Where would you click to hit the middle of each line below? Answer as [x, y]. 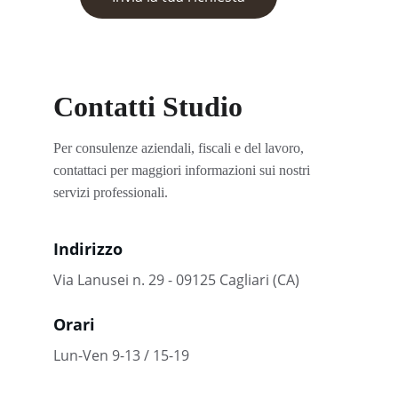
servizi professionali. [111, 192]
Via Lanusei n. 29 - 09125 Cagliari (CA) [176, 280]
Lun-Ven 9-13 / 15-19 [121, 355]
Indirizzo [88, 249]
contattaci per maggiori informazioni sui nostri [183, 170]
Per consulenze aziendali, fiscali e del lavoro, [180, 148]
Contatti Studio [148, 107]
